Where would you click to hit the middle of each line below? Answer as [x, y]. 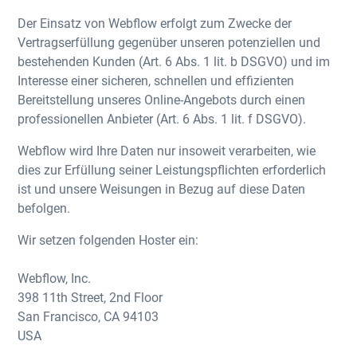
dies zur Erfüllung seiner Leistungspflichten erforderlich [172, 169]
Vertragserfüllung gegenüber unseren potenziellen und [169, 42]
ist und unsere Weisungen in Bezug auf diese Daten [162, 188]
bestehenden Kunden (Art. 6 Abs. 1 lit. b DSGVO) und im [174, 61]
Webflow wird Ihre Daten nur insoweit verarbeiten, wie [167, 150]
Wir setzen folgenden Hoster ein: [108, 239]
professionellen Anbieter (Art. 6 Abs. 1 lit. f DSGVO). [162, 118]
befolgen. [44, 208]
